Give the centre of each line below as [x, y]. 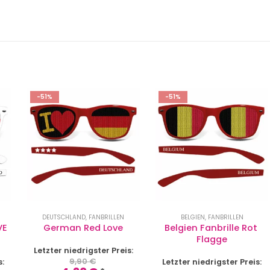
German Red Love [83, 228]
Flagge [212, 240]
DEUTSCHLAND [64, 218]
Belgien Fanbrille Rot [212, 228]
